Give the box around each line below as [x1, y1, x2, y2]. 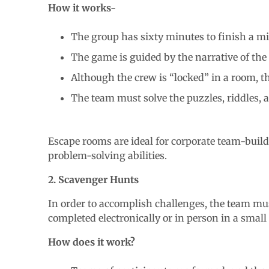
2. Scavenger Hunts [48, 173, 139, 186]
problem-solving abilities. [48, 149, 169, 162]
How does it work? [48, 235, 135, 248]
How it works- [48, 1, 116, 14]
